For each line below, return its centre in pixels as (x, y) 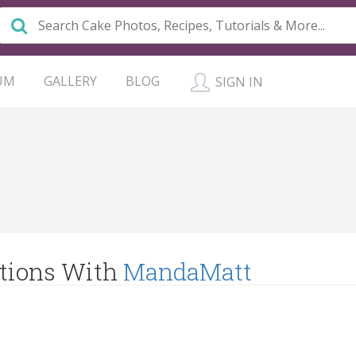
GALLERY (70, 81)
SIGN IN (238, 82)
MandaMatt (188, 271)
